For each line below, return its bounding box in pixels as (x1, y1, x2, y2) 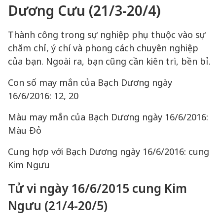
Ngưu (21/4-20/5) (8, 197, 108, 214)
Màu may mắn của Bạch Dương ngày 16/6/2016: (8, 111, 208, 123)
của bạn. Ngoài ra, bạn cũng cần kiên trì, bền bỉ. (8, 55, 211, 67)
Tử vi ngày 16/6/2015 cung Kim (8, 180, 187, 196)
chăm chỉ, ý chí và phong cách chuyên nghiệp (8, 42, 198, 54)
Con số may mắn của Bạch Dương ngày (8, 76, 172, 88)
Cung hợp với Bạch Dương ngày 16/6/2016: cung (8, 146, 209, 157)
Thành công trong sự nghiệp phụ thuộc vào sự (8, 29, 206, 40)
